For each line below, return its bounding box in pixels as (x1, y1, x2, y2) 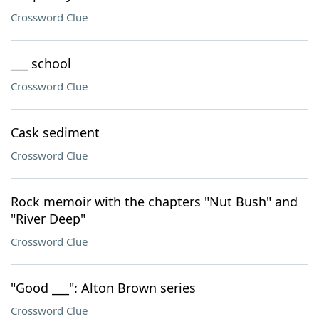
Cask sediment (11, 124, 100, 141)
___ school (11, 55, 71, 72)
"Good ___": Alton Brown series (11, 279, 196, 296)
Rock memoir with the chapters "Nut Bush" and (11, 193, 298, 210)
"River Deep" (11, 210, 85, 227)
